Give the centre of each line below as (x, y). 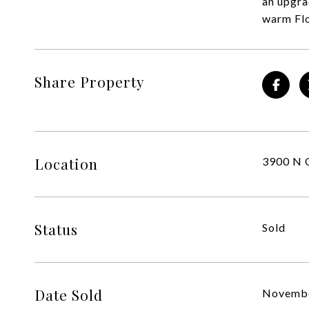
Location (66, 163)
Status (56, 229)
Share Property (90, 81)
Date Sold (69, 295)
